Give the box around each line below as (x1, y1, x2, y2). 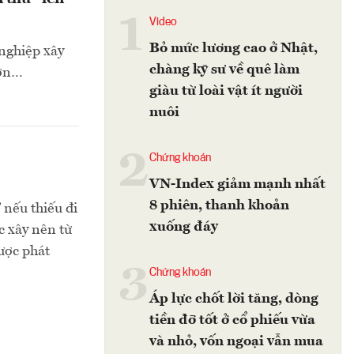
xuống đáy (149, 220, 218, 234)
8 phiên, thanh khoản (149, 198, 289, 213)
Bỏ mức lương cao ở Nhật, (149, 41, 318, 55)
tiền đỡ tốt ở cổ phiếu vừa (149, 313, 315, 327)
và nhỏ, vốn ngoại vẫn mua (149, 334, 323, 348)
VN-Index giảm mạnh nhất (149, 177, 326, 191)
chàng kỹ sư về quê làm (149, 62, 299, 77)
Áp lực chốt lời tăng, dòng (149, 292, 318, 306)
